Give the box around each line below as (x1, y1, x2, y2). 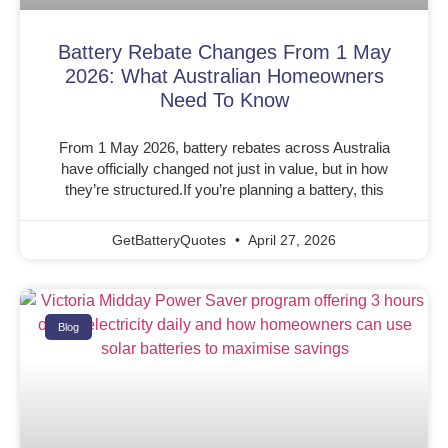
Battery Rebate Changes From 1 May (57, 41, 391, 64)
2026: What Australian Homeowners (64, 65, 384, 88)
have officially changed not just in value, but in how (60, 160, 388, 178)
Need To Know (159, 89, 289, 112)
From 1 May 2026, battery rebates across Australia (58, 139, 390, 157)
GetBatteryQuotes (112, 232, 230, 249)
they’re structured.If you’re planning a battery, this (64, 181, 384, 199)
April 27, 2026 (245, 232, 336, 249)
